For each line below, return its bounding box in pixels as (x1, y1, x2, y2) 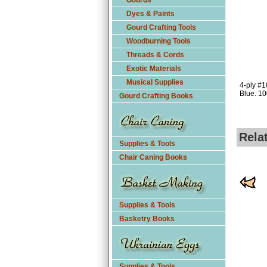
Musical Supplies (126, 78, 184, 86)
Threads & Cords (126, 51, 184, 59)
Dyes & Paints (126, 10, 175, 18)
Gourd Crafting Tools (126, 23, 196, 32)
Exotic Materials (126, 64, 181, 73)
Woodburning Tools (126, 37, 191, 45)
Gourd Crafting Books (119, 92, 193, 100)
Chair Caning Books (119, 153, 187, 162)
